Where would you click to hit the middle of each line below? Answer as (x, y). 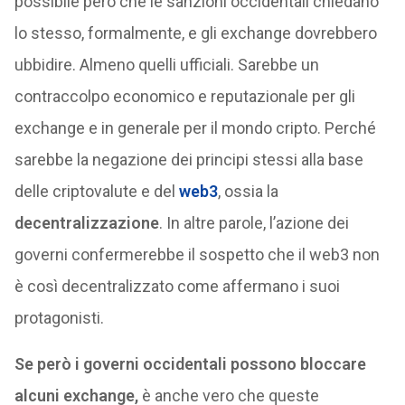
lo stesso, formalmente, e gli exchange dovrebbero (195, 33)
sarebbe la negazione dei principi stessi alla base (188, 160)
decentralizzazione (86, 223)
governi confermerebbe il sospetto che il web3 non (197, 255)
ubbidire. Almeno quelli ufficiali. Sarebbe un (166, 65)
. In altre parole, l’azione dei (254, 223)
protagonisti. (59, 318)
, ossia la (248, 192)
